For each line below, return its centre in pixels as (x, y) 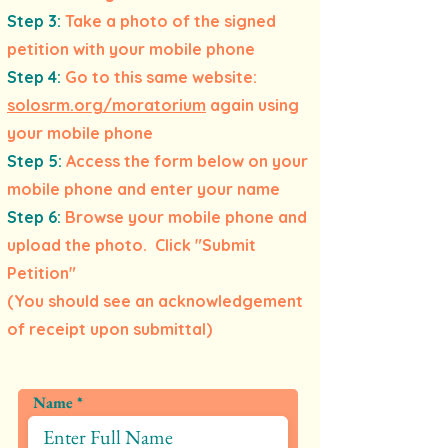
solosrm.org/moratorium (106, 105)
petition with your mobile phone (131, 49)
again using (252, 105)
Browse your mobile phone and (186, 217)
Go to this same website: (159, 77)
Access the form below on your (185, 161)
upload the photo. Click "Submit (131, 245)
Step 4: (34, 77)
